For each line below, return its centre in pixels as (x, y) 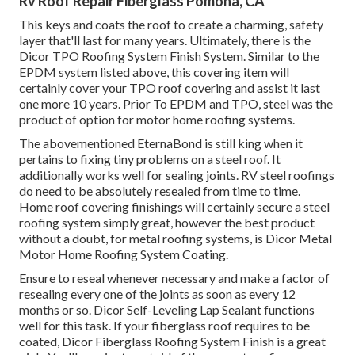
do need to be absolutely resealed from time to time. (160, 190)
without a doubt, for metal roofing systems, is (142, 238)
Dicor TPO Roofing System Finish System (131, 55)
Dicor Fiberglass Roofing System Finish (168, 341)
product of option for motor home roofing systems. (157, 119)
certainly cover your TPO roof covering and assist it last (170, 87)
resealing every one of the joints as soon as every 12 (157, 293)
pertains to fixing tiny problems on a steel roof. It (150, 158)
